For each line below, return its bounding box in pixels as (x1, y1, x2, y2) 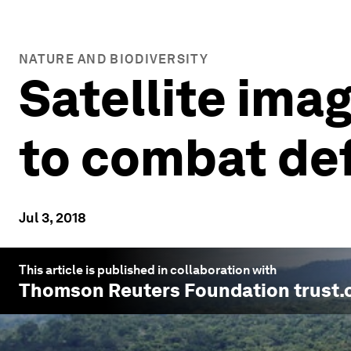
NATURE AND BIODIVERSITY (19, 52, 208, 67)
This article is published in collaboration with (19, 262, 277, 277)
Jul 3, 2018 (19, 209, 86, 226)
